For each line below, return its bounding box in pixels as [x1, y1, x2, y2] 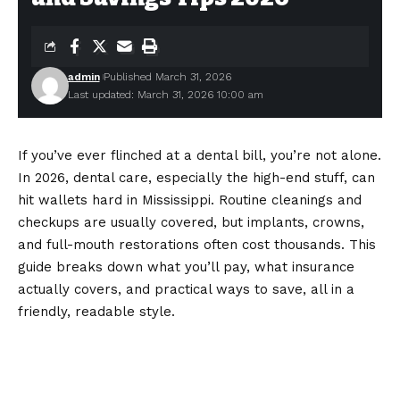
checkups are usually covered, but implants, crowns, [18, 214, 364, 230]
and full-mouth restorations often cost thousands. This [18, 237, 376, 253]
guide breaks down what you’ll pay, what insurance [18, 259, 354, 275]
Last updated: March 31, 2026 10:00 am [67, 88, 263, 101]
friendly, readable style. [18, 304, 175, 320]
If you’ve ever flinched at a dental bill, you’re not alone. [18, 147, 381, 163]
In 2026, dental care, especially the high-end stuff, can [18, 170, 375, 186]
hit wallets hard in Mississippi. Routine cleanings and [18, 192, 362, 208]
